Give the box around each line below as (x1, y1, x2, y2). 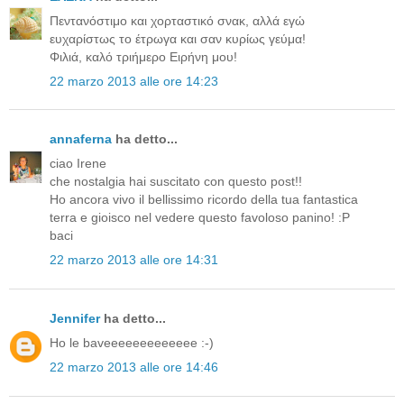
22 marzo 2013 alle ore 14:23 (50, 73, 218, 88)
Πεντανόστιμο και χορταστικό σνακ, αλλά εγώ (50, 13, 305, 28)
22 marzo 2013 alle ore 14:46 (50, 360, 218, 375)
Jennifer (50, 310, 100, 326)
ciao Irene (50, 156, 106, 171)
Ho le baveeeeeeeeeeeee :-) (50, 335, 214, 350)
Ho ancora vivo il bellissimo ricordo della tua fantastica (50, 192, 358, 207)
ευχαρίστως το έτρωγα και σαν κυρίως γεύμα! (50, 31, 306, 46)
